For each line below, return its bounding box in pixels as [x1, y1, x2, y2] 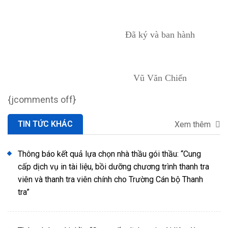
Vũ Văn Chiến [133, 73, 187, 83]
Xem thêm [175, 120, 213, 130]
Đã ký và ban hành [125, 30, 195, 40]
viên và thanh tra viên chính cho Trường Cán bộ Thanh [18, 175, 203, 185]
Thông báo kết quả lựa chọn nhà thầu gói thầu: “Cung [18, 149, 201, 159]
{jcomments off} [8, 94, 76, 105]
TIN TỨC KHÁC [18, 119, 73, 129]
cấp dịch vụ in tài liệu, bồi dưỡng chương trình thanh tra [18, 162, 209, 172]
